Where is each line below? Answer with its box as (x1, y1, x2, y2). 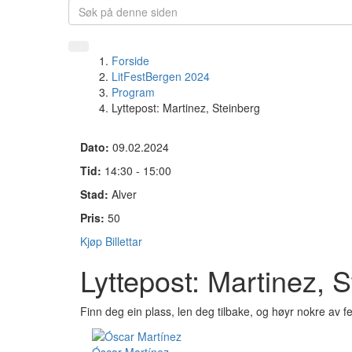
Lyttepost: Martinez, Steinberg (112, 100, 260, 115)
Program (112, 84, 155, 100)
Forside (112, 53, 149, 68)
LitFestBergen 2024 (112, 68, 210, 84)
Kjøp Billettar (80, 233, 142, 249)
